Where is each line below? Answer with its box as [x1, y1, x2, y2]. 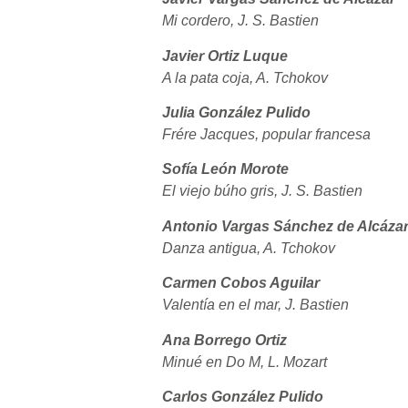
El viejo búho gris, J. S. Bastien [162, 183, 362, 199]
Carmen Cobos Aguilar [162, 275, 320, 291]
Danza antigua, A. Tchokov [162, 240, 335, 256]
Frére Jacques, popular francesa [162, 126, 371, 142]
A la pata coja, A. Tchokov [162, 69, 328, 86]
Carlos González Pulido [162, 388, 323, 404]
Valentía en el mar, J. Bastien [162, 297, 349, 313]
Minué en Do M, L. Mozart [162, 353, 327, 370]
